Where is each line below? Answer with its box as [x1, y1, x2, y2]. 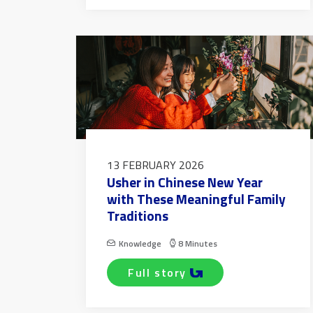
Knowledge [119, 237, 162, 251]
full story [135, 264, 187, 282]
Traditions [107, 205, 169, 226]
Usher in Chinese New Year [107, 172, 263, 193]
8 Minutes [178, 237, 218, 251]
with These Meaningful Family [107, 189, 286, 210]
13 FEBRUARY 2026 [107, 156, 205, 174]
